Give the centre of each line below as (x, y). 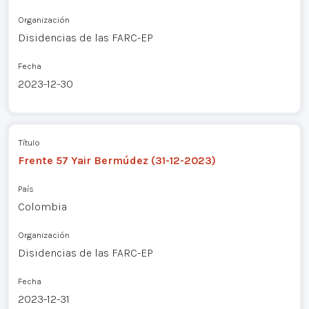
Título (29, 142)
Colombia (42, 206)
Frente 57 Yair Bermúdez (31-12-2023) (117, 160)
